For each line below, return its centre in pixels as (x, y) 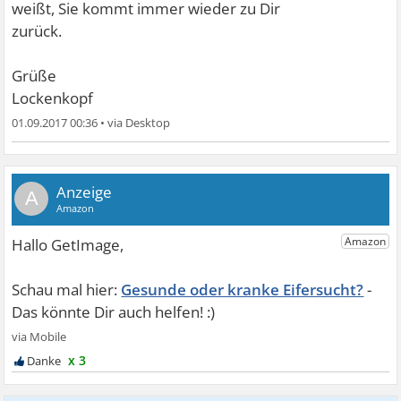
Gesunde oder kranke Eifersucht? (243, 290)
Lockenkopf (53, 98)
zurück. (37, 31)
